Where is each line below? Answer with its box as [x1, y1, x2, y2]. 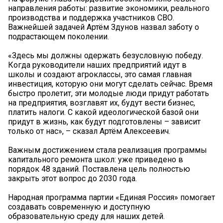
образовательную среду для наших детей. [8, 212, 165, 222]
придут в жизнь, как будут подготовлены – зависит [8, 117, 201, 127]
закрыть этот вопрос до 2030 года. [8, 174, 137, 184]
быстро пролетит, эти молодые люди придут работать [8, 89, 209, 99]
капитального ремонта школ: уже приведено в [8, 155, 183, 165]
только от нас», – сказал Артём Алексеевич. [8, 126, 170, 136]
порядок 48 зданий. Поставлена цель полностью [8, 164, 190, 174]
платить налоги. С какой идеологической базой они [8, 108, 199, 117]
